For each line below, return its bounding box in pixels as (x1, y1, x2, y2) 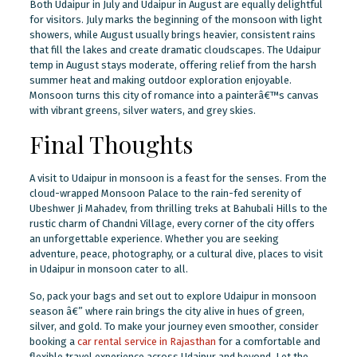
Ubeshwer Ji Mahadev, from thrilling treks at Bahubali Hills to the (29, 202, 328, 214)
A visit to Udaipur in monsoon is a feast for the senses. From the (29, 171, 327, 184)
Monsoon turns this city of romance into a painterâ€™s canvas (29, 88, 319, 101)
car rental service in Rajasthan (76, 335, 216, 347)
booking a (29, 335, 77, 347)
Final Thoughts (29, 127, 193, 160)
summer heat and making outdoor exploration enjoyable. (29, 73, 292, 86)
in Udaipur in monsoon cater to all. (29, 262, 188, 275)
